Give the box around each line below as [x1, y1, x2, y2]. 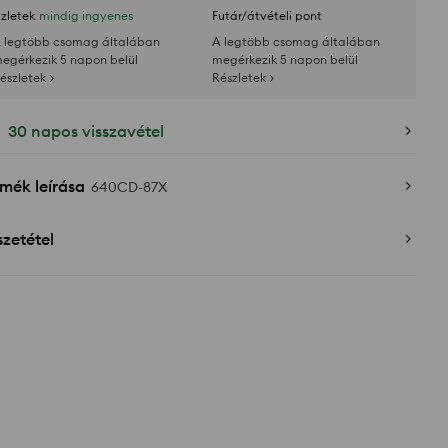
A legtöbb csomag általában [212, 34, 380, 49]
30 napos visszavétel [8, 121, 164, 141]
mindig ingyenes [39, 8, 133, 23]
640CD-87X [91, 178, 167, 196]
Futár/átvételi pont [212, 8, 322, 23]
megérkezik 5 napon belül [212, 52, 358, 67]
